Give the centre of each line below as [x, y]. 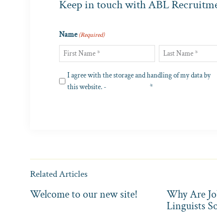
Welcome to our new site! [84, 194]
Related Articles [59, 174]
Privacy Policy [128, 87]
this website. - [88, 87]
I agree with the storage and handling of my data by [139, 75]
